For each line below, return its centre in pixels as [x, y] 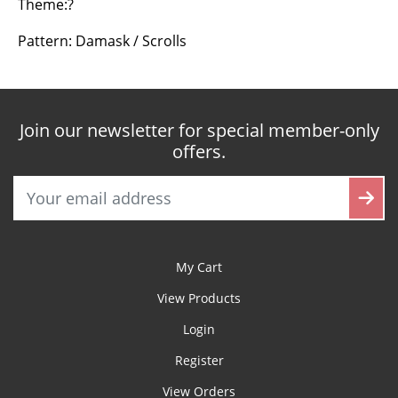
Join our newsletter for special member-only [199, 130]
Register [199, 360]
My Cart [199, 267]
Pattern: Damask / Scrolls [102, 40]
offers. [199, 151]
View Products [199, 298]
